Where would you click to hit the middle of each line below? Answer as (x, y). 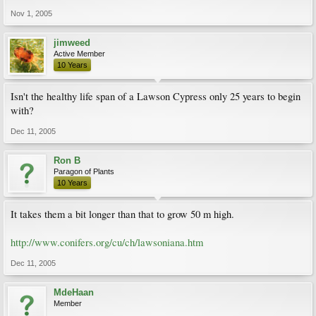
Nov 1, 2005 (31, 13)
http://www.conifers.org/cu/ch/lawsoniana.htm (107, 242)
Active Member (79, 54)
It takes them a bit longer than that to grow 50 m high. (122, 214)
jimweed (72, 43)
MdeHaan (74, 292)
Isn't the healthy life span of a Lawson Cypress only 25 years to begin (156, 96)
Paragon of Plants (84, 171)
